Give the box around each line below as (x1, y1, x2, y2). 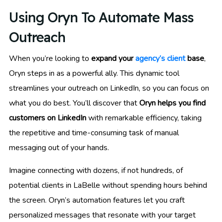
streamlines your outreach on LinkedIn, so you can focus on (9, 82, 209, 94)
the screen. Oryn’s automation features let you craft (9, 194, 185, 206)
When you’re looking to (9, 53, 91, 64)
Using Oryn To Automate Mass (9, 8, 193, 26)
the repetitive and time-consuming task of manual (9, 127, 179, 138)
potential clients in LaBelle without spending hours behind (9, 179, 207, 191)
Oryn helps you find (139, 97, 206, 109)
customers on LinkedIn (9, 112, 86, 123)
